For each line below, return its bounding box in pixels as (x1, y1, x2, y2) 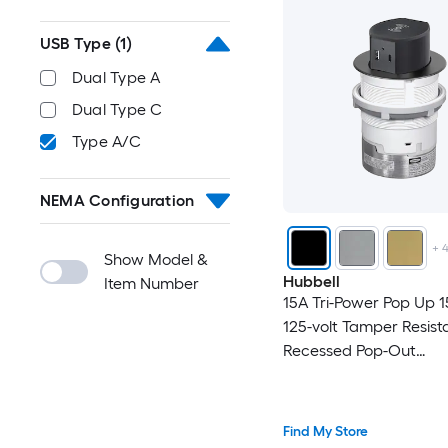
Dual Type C (72, 100, 163, 119)
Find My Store (282, 423, 368, 441)
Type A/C (72, 132, 141, 151)
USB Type (40, 34, 111, 53)
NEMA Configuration (40, 191, 195, 210)
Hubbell (282, 271, 340, 291)
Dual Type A (72, 68, 161, 87)
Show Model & (104, 250, 208, 269)
